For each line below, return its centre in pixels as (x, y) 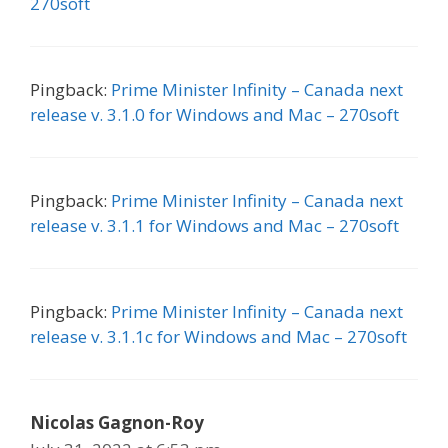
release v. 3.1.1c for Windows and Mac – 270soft (218, 336)
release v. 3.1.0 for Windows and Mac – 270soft (214, 114)
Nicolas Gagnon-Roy (117, 422)
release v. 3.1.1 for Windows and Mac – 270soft (214, 225)
